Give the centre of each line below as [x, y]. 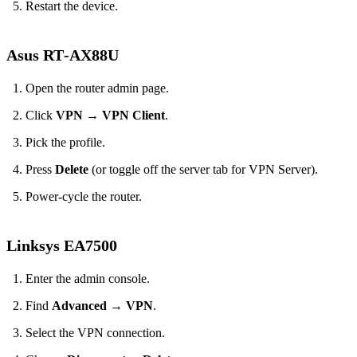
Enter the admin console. [88, 279]
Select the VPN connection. [95, 333]
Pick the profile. [65, 143]
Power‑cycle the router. [84, 197]
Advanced [79, 306]
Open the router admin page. [97, 88]
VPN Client [133, 116]
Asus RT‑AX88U [63, 55]
